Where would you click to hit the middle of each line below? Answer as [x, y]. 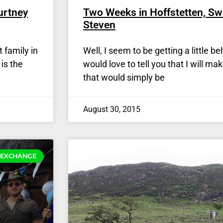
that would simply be [124, 78]
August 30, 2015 [112, 110]
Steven [99, 25]
